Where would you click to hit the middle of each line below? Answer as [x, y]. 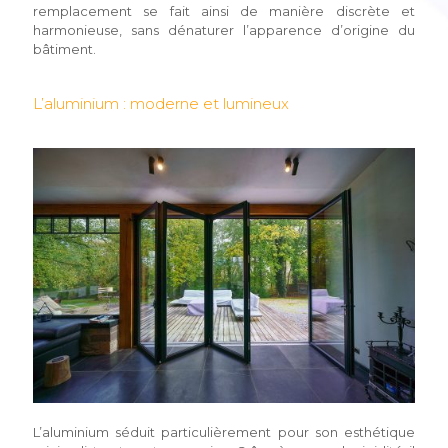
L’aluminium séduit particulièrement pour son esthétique [224, 431]
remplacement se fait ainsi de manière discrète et [224, 11]
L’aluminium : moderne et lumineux [161, 104]
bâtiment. [64, 49]
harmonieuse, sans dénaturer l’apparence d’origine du [224, 30]
